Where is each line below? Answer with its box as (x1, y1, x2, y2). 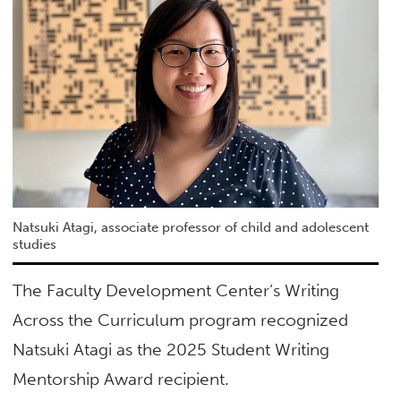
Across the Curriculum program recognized (13, 310, 349, 331)
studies (13, 236, 57, 253)
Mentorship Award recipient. (13, 369, 230, 390)
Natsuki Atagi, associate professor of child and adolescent (13, 219, 370, 236)
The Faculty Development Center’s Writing (13, 280, 340, 302)
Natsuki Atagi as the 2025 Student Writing (13, 339, 330, 361)
